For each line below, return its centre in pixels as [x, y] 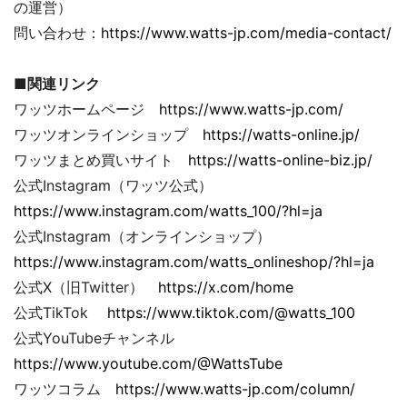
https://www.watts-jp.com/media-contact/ [246, 33]
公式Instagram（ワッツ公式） [120, 186]
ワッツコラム [65, 389]
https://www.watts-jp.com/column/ [235, 389]
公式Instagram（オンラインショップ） [149, 237]
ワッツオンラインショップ [108, 135]
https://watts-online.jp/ [281, 135]
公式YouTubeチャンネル [101, 338]
